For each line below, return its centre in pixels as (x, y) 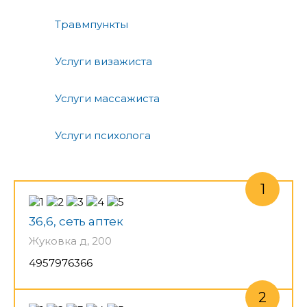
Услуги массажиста (107, 99)
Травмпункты (91, 25)
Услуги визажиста (103, 62)
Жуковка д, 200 (70, 241)
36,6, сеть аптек (76, 222)
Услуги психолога (103, 136)
